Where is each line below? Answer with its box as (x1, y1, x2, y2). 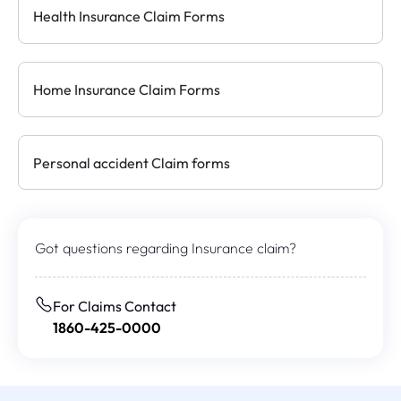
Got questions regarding (35, 238, 192, 257)
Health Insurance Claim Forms (33, 7, 225, 26)
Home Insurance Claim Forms (33, 80, 220, 98)
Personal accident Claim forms (33, 153, 230, 172)
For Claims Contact (53, 296, 177, 315)
